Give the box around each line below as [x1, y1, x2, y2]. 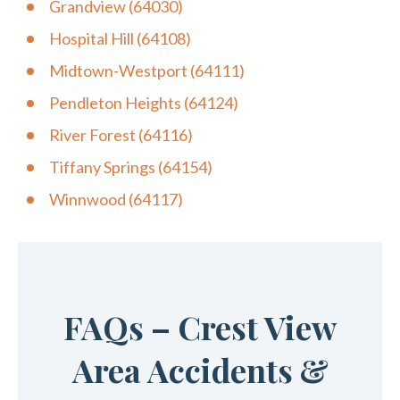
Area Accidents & [71, 348, 329, 392]
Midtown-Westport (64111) [49, 61, 245, 81]
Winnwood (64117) [49, 189, 183, 210]
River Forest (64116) [49, 125, 193, 146]
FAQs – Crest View [63, 305, 337, 349]
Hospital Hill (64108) [49, 29, 191, 49]
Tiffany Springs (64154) [49, 157, 212, 178]
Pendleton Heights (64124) [49, 93, 238, 113]
